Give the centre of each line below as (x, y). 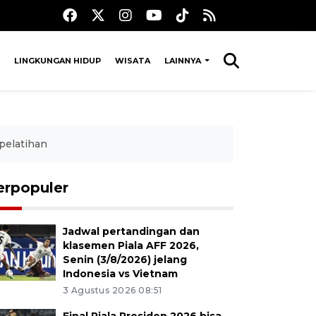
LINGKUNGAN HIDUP (57, 61)
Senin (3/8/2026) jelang (124, 260)
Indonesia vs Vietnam (120, 274)
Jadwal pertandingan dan (131, 231)
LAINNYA (183, 61)
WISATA (132, 61)
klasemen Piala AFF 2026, (130, 245)
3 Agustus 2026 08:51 (112, 290)
